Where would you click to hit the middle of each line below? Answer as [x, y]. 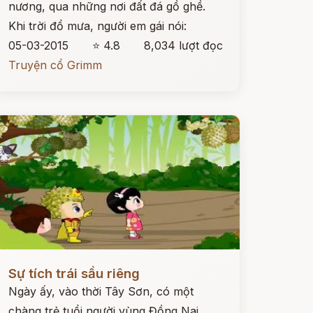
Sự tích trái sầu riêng [74, 274]
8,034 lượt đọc [183, 45]
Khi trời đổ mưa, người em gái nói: [97, 26]
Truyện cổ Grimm [55, 65]
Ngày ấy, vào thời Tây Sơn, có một [101, 291]
